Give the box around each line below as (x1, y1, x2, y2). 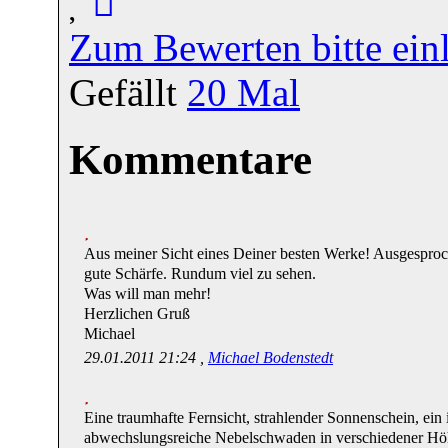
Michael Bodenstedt (208, 347, 333, 367)
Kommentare (69, 135, 312, 183)
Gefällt (69, 70, 187, 114)
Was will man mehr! (84, 283, 211, 303)
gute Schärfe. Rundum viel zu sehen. (84, 263, 316, 283)
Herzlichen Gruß (84, 303, 190, 323)
